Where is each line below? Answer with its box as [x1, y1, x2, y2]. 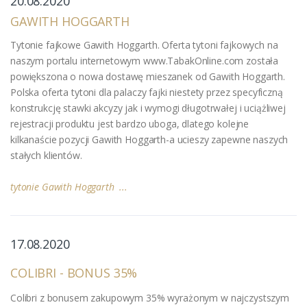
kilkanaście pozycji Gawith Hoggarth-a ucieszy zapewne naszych [10, 132, 288, 146]
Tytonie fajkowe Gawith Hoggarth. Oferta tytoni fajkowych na [10, 38, 278, 51]
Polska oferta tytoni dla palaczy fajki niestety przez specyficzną [10, 85, 283, 99]
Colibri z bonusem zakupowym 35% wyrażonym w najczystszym [10, 291, 289, 304]
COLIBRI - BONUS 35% [10, 264, 138, 281]
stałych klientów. [10, 148, 82, 162]
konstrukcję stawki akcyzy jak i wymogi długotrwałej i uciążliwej [10, 101, 286, 114]
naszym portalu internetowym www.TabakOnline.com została [10, 53, 279, 67]
